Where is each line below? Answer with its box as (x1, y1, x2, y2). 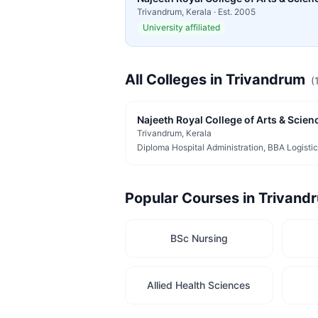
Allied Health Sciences (147, 279, 251, 291)
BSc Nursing (170, 232, 228, 244)
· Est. (212, 6, 234, 17)
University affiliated (143, 22, 220, 33)
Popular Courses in (125, 190, 258, 207)
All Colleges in (125, 71, 226, 88)
